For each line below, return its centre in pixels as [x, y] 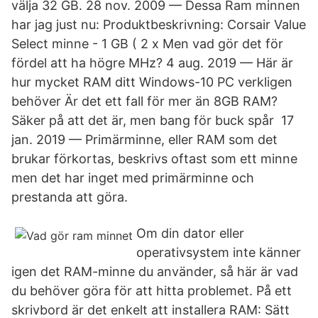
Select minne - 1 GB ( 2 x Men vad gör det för [147, 44]
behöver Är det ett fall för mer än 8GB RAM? [144, 101]
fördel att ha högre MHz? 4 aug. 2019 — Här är [152, 63]
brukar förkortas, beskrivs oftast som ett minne [154, 159]
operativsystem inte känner [219, 252]
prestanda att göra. [70, 197]
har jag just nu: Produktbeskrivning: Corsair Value [159, 24]
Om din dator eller [190, 233]
